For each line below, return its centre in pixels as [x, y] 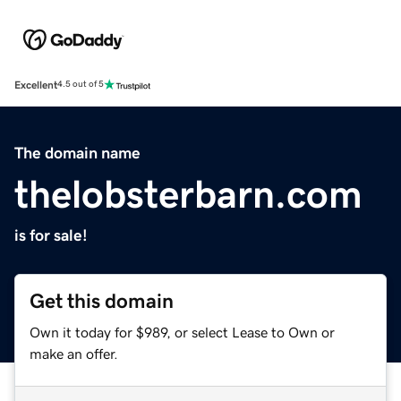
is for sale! [51, 235]
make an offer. [74, 353]
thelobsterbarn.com [188, 194]
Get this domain [102, 301]
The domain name [77, 153]
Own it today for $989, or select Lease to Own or [182, 332]
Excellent [36, 85]
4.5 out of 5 [81, 85]
